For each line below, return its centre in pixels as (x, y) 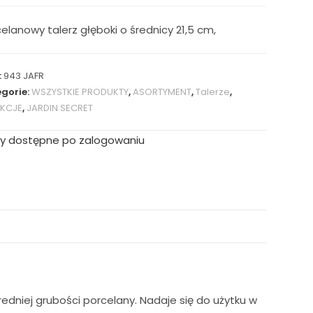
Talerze (212, 92)
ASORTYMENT (162, 92)
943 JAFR (23, 76)
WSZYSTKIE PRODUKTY (80, 92)
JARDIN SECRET (59, 108)
